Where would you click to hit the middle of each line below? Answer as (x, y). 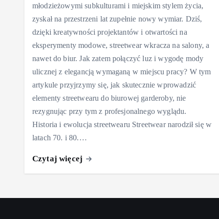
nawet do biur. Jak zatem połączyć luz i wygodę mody (118, 58)
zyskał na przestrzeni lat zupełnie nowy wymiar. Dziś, (117, 19)
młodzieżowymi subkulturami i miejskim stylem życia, (118, 5)
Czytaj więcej (59, 158)
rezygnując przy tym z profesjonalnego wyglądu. (109, 111)
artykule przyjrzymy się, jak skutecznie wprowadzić (114, 85)
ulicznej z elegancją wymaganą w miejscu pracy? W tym (122, 71)
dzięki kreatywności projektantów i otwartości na (110, 32)
